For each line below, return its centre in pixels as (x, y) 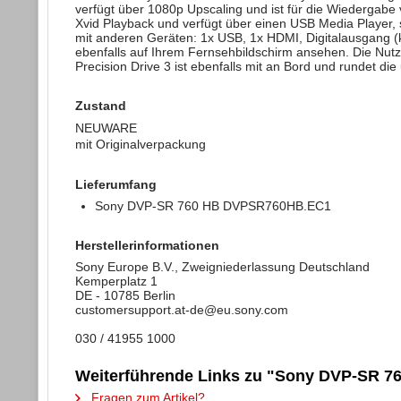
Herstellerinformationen (147, 245)
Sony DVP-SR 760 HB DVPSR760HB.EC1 (215, 206)
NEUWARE (106, 128)
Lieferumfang (116, 184)
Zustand (101, 106)
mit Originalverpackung (141, 144)
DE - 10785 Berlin (125, 295)
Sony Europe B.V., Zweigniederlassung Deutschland (222, 267)
